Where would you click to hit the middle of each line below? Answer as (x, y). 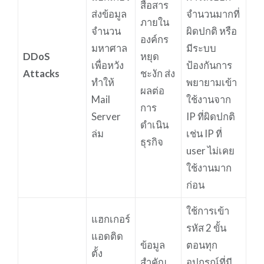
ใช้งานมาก (209, 167)
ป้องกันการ (209, 65)
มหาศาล (109, 48)
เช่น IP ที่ (204, 133)
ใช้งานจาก (208, 99)
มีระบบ (201, 48)
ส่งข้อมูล (109, 14)
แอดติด (107, 236)
